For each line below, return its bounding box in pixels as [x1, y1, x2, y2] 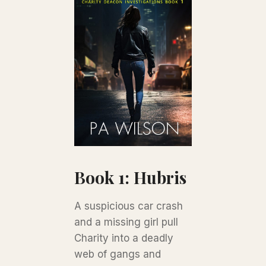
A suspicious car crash [74, 199, 183, 212]
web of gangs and [74, 248, 161, 260]
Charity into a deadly [74, 232, 174, 244]
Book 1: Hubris [74, 166, 187, 188]
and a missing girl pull [74, 216, 179, 228]
